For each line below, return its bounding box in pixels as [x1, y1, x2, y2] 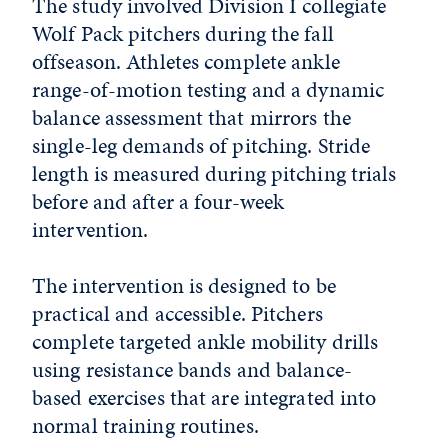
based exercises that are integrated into [32, 382, 377, 414]
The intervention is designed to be [32, 270, 336, 302]
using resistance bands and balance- [32, 354, 352, 386]
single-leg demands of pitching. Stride [32, 130, 371, 162]
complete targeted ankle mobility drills [32, 326, 379, 358]
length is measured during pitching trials [32, 158, 397, 190]
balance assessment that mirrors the [32, 102, 351, 134]
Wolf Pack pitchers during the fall [32, 18, 334, 50]
